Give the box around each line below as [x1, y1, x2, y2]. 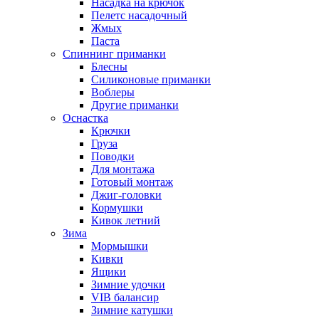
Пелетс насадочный [91, 9, 187, 21]
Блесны [91, 60, 127, 73]
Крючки [91, 124, 130, 137]
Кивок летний [91, 214, 160, 226]
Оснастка [63, 111, 108, 124]
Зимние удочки [91, 278, 165, 291]
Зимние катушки [91, 303, 173, 316]
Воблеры [91, 85, 135, 98]
